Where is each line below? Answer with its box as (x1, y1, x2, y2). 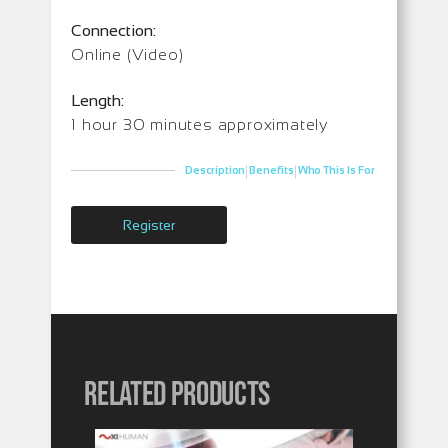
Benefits (249, 164, 294, 177)
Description (185, 164, 246, 177)
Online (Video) (71, 45, 184, 63)
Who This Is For (297, 164, 375, 177)
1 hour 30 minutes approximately (71, 115, 329, 133)
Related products (84, 374, 270, 415)
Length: (71, 91, 125, 109)
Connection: (71, 21, 157, 39)
